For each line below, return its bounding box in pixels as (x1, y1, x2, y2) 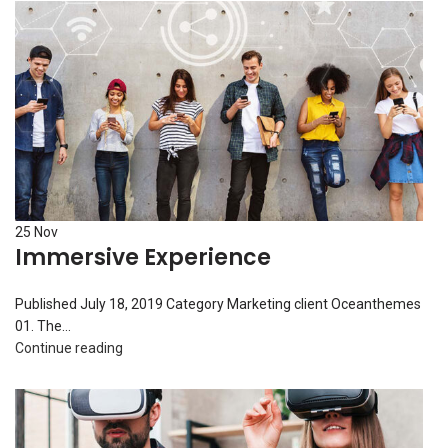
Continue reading (15, 340, 123, 356)
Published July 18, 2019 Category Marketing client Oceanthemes (15, 296, 421, 312)
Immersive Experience (15, 242, 271, 273)
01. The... (15, 318, 71, 334)
